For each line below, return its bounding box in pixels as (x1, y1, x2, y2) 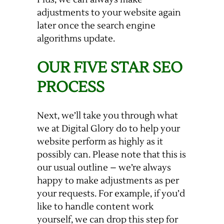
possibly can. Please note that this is (37, 149, 186, 161)
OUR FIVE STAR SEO (37, 58, 182, 78)
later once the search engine (37, 20, 155, 32)
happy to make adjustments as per (37, 175, 179, 187)
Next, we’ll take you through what (37, 110, 178, 122)
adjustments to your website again (37, 7, 181, 19)
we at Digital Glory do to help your (37, 123, 180, 135)
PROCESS (37, 77, 104, 97)
